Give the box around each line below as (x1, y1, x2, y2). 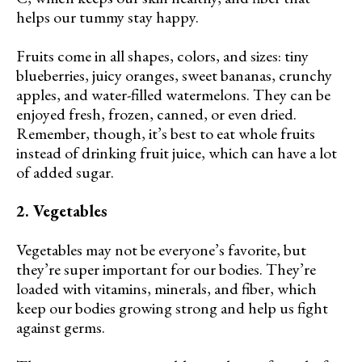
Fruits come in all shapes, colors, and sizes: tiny (16, 44, 309, 66)
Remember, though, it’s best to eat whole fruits (16, 122, 315, 144)
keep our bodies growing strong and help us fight (16, 297, 328, 318)
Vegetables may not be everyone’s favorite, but (16, 238, 306, 260)
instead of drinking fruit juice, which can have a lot (16, 141, 337, 163)
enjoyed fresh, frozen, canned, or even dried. (16, 103, 297, 124)
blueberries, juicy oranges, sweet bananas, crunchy (16, 64, 332, 86)
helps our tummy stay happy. (16, 6, 199, 27)
